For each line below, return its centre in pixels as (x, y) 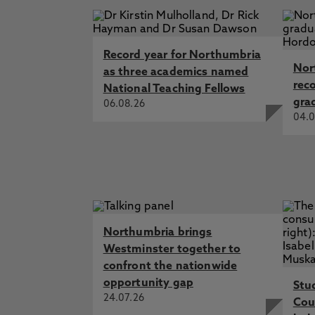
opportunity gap (148, 283)
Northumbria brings (157, 233)
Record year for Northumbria (182, 56)
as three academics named (176, 72)
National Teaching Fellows (174, 89)
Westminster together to (172, 250)
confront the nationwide (170, 266)
